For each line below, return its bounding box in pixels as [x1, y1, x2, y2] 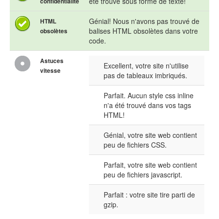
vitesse [40, 66, 61, 75]
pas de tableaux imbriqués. [104, 70, 187, 81]
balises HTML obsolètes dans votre [89, 26, 198, 36]
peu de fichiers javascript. [104, 170, 182, 180]
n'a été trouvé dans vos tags [104, 100, 191, 110]
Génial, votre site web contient [104, 130, 197, 140]
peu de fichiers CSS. [104, 140, 167, 150]
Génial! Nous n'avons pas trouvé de [89, 16, 199, 26]
